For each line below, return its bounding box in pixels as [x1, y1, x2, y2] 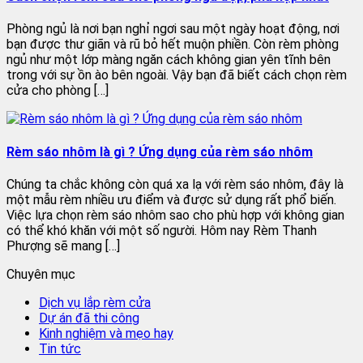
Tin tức [39, 340, 81, 357]
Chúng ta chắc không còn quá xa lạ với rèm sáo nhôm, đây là [6, 176, 344, 192]
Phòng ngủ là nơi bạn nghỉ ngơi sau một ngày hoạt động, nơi [6, 21, 340, 37]
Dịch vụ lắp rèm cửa [39, 294, 151, 310]
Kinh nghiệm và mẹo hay [39, 325, 173, 341]
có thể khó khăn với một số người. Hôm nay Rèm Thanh [6, 222, 317, 238]
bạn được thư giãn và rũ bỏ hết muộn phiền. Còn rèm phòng [6, 36, 339, 53]
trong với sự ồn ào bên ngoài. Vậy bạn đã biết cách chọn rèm [6, 67, 347, 83]
